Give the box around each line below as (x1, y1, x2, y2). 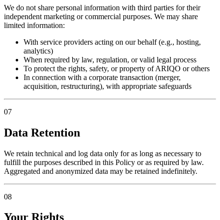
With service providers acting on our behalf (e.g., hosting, (24, 37, 201, 46)
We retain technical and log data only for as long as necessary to (4, 149, 201, 158)
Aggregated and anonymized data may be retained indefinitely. (4, 166, 197, 175)
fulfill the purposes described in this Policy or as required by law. (4, 158, 204, 166)
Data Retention (4, 126, 80, 139)
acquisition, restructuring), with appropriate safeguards (24, 82, 192, 90)
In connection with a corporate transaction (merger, (24, 73, 181, 82)
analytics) (24, 46, 53, 55)
